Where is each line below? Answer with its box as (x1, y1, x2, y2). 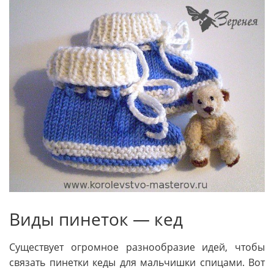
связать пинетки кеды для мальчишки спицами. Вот (9, 256, 265, 270)
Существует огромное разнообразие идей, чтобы (9, 240, 265, 254)
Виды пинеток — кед (9, 207, 183, 231)
